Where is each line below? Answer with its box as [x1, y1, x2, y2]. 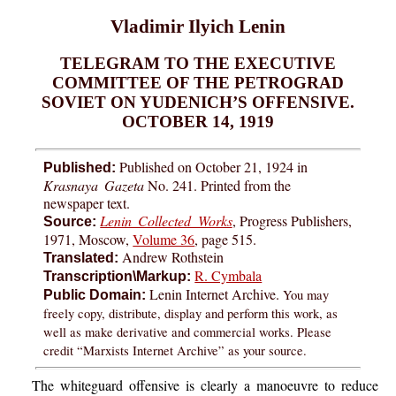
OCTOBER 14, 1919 [122, 112, 274, 132]
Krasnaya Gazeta [43, 176, 145, 195]
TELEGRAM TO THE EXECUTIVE [60, 54, 336, 73]
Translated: [43, 250, 119, 266]
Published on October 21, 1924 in [116, 157, 308, 177]
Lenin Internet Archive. [146, 285, 284, 304]
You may [283, 286, 330, 304]
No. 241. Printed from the [144, 176, 292, 195]
